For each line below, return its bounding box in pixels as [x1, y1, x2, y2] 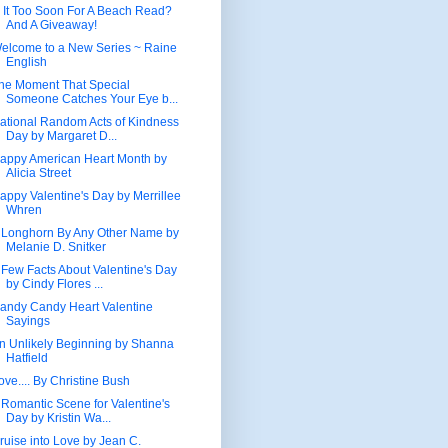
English [5, 54, 47, 69]
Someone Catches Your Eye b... [5, 91, 178, 106]
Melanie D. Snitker [5, 239, 106, 254]
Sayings [5, 313, 50, 328]
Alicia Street [5, 165, 71, 180]
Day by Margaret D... [5, 128, 117, 143]
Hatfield [5, 350, 48, 365]
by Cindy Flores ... [5, 276, 103, 291]
